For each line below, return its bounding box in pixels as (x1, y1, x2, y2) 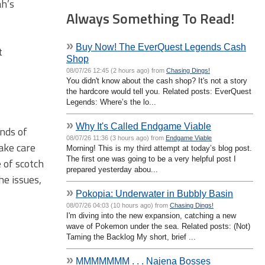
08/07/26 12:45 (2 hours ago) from (66, 66, 166, 74)
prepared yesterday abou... (66, 164, 158, 174)
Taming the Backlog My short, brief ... (66, 232, 196, 241)
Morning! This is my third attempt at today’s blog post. (66, 143, 252, 153)
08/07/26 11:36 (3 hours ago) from (66, 134, 166, 141)
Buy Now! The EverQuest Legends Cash (76, 41, 246, 52)
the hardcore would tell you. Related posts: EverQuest (66, 86, 251, 96)
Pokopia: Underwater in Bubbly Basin (76, 188, 233, 199)
